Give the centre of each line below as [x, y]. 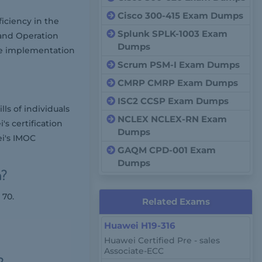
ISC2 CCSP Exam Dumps [173, 101]
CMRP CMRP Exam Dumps [178, 83]
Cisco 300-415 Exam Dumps [181, 15]
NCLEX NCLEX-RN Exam [173, 119]
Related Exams [176, 201]
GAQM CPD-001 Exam [167, 150]
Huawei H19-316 [140, 225]
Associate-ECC [134, 251]
